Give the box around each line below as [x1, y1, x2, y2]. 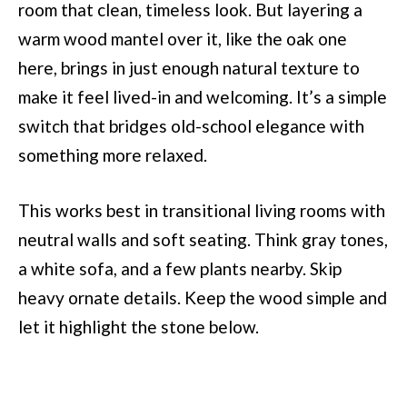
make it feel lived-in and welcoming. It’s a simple [18, 86, 387, 108]
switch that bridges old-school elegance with [18, 115, 364, 137]
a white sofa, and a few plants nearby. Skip [18, 258, 342, 280]
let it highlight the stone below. [18, 316, 259, 338]
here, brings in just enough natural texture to [18, 57, 360, 79]
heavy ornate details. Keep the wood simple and [18, 287, 387, 309]
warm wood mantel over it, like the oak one [18, 28, 347, 50]
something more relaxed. [18, 144, 207, 166]
